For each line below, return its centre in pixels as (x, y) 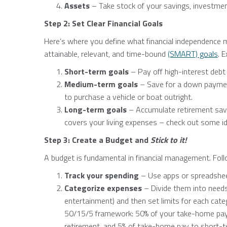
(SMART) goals (193, 54)
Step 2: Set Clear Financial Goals (103, 23)
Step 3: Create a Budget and (97, 140)
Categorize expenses (104, 188)
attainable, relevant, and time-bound (106, 54)
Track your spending (103, 175)
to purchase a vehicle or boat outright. (128, 97)
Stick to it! (168, 140)
